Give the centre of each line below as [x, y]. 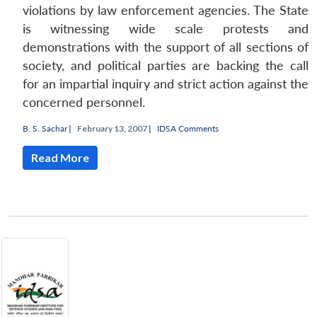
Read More [60, 157]
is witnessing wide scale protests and [166, 28]
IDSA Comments [188, 128]
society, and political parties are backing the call [166, 65]
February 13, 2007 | [114, 128]
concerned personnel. [84, 102]
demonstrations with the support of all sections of [166, 47]
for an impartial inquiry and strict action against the [166, 83]
